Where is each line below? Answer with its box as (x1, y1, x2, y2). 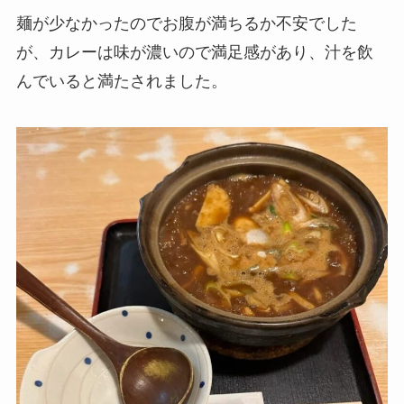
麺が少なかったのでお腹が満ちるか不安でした (15, 14, 357, 32)
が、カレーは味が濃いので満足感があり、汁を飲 (15, 42, 373, 61)
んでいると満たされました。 (15, 71, 227, 90)
